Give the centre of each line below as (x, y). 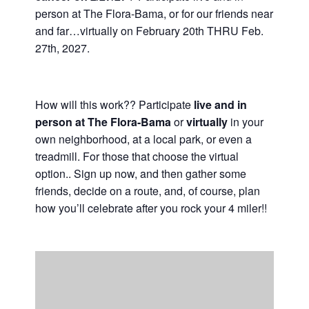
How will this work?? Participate (114, 104)
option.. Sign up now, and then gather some (141, 173)
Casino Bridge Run (81, 22)
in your (246, 121)
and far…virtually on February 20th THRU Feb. (149, 30)
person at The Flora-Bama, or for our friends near (154, 13)
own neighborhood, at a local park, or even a (143, 139)
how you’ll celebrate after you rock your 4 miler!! (151, 208)
